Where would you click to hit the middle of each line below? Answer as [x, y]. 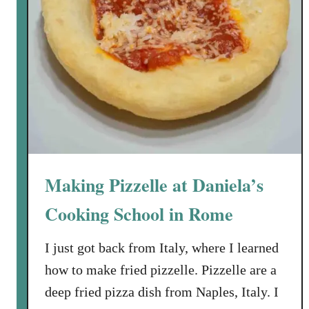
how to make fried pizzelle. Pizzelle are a [161, 270]
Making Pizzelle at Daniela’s [154, 185]
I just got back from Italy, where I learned [162, 248]
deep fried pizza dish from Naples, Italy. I [162, 292]
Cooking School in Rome [139, 214]
